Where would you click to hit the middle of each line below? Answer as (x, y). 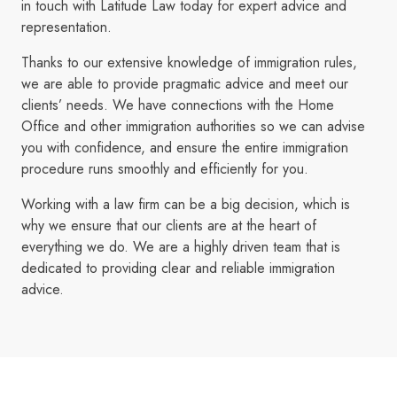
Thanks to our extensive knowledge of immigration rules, (189, 63)
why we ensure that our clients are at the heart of (169, 226)
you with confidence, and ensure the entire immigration (185, 148)
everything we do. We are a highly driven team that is (181, 247)
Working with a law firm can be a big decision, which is (186, 205)
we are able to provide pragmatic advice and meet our (185, 84)
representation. (66, 27)
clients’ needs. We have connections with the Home (178, 105)
